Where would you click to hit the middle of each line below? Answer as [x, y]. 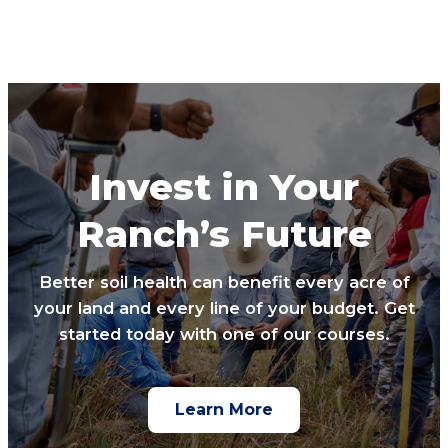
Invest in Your [224, 186]
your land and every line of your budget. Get [224, 307]
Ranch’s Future [224, 233]
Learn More [224, 409]
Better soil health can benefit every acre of [224, 281]
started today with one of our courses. [224, 333]
